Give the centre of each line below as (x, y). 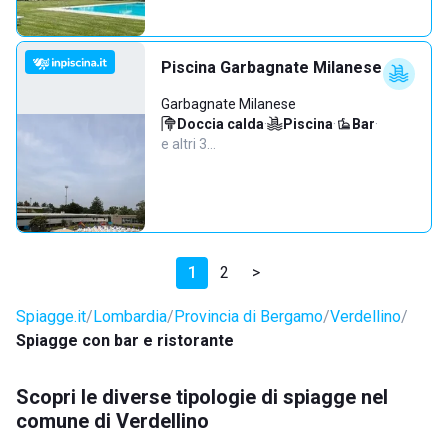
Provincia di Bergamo (248, 316)
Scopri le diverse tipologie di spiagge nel (202, 397)
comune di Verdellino (112, 421)
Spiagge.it (51, 316)
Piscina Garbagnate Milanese (271, 67)
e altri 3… (188, 144)
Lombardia (130, 316)
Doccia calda (220, 124)
